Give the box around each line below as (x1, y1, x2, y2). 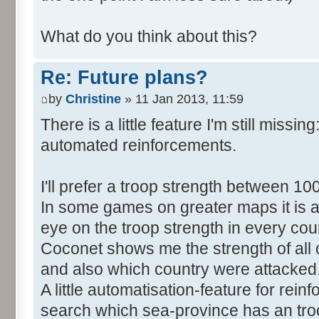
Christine (66, 91, 121, 106)
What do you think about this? (41, 27, 257, 46)
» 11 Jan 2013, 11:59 (121, 91, 244, 106)
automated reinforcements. (41, 135, 236, 155)
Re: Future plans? (41, 67, 208, 89)
